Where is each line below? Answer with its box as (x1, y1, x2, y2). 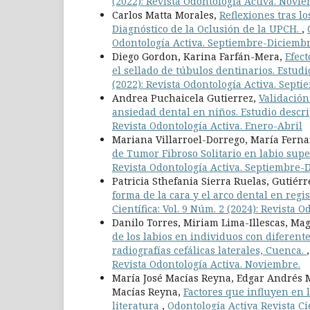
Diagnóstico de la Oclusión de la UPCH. (112, 21, 302, 35)
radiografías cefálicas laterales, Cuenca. (112, 243, 307, 257)
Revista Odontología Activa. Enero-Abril (112, 118, 302, 132)
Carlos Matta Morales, (112, 8, 219, 21)
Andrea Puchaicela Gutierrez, (112, 91, 259, 104)
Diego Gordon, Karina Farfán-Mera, (112, 49, 285, 63)
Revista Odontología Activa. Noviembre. (112, 257, 300, 271)
